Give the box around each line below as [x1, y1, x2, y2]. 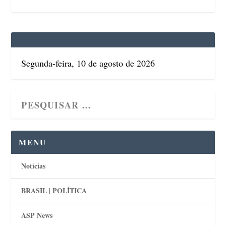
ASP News [21, 210, 53, 220]
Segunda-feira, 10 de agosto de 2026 [21, 57, 155, 69]
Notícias [21, 160, 46, 171]
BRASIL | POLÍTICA [21, 185, 87, 196]
